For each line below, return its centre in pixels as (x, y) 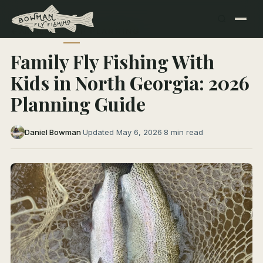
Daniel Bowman (53, 132)
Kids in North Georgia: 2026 (130, 82)
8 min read (183, 132)
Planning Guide (78, 104)
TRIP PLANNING (102, 31)
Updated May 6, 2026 (122, 132)
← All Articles (36, 31)
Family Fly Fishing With (112, 61)
